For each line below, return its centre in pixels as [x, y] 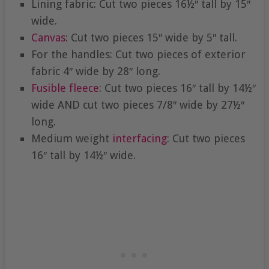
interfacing [139, 138]
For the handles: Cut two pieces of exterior [138, 54]
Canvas [48, 37]
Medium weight [71, 138]
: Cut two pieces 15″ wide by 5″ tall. [151, 37]
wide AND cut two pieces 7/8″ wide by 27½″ [138, 104]
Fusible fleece [65, 88]
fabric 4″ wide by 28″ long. [95, 71]
